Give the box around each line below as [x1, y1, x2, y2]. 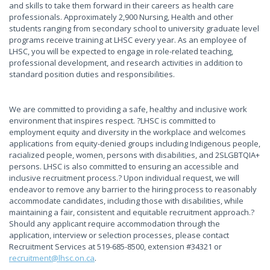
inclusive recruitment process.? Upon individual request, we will [9, 172, 239, 183]
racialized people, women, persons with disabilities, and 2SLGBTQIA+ [9, 149, 260, 160]
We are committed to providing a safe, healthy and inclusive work [9, 104, 247, 115]
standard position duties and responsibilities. [9, 69, 177, 80]
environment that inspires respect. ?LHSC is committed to [9, 115, 216, 126]
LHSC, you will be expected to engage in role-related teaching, [9, 46, 233, 57]
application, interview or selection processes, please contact [9, 230, 229, 240]
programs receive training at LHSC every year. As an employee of [9, 34, 246, 45]
